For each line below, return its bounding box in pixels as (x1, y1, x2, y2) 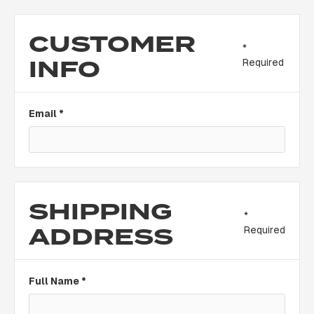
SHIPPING (29, 195, 172, 228)
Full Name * (29, 275, 86, 287)
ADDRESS (29, 220, 173, 254)
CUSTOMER (29, 27, 196, 61)
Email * (29, 108, 64, 119)
